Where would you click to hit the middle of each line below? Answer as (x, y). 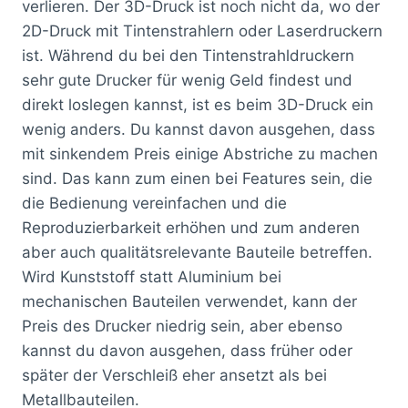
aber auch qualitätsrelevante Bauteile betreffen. (197, 252)
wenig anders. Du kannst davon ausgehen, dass (199, 129)
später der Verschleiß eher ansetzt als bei (174, 375)
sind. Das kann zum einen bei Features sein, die (197, 178)
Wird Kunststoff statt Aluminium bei (152, 276)
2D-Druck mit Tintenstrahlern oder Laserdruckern (202, 31)
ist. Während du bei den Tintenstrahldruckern (188, 55)
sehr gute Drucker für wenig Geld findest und (187, 80)
